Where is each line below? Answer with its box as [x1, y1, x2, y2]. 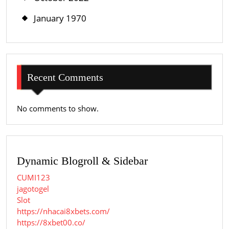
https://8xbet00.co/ [17, 217, 85, 228]
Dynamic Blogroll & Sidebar [17, 155, 148, 168]
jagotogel [17, 184, 49, 194]
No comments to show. [17, 103, 99, 113]
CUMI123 [17, 172, 50, 183]
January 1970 [34, 12, 86, 24]
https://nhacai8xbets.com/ [17, 206, 110, 217]
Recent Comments [27, 71, 103, 83]
